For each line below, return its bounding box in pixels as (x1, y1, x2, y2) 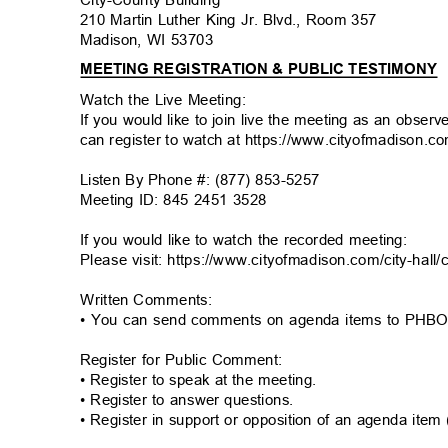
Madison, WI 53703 (80, 31, 224, 49)
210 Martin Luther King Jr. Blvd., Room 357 (80, 11, 387, 29)
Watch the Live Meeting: (80, 91, 257, 109)
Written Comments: (80, 291, 222, 309)
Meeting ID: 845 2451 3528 (80, 191, 277, 209)
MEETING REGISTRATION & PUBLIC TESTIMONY (80, 60, 446, 78)
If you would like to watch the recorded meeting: (80, 231, 418, 249)
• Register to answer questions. (80, 391, 304, 409)
